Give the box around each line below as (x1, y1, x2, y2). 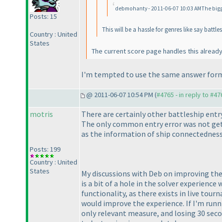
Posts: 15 (30, 12, 57, 21)
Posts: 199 (30, 145, 60, 154)
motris (30, 109, 53, 119)
